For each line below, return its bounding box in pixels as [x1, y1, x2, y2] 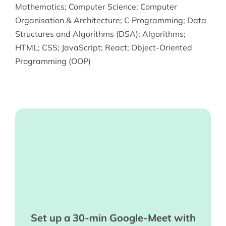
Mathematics [15, 1, 65, 12]
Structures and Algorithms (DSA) [15, 28, 138, 39]
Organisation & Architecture [15, 15, 120, 25]
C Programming [124, 15, 183, 25]
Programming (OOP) [15, 55, 91, 66]
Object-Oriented [131, 42, 192, 52]
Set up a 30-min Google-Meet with [30, 211, 196, 224]
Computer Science [68, 1, 136, 12]
